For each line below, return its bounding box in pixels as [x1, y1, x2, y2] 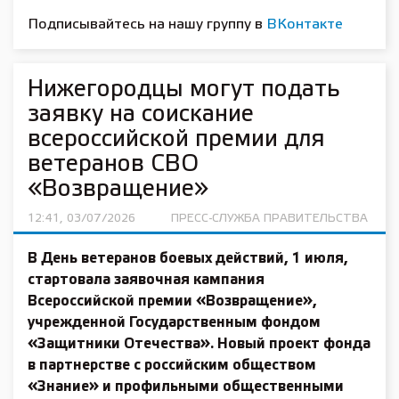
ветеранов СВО [28, 154, 199, 175]
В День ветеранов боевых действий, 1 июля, [28, 252, 348, 265]
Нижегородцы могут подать [28, 79, 340, 101]
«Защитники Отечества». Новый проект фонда [28, 338, 370, 351]
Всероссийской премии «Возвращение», [28, 295, 317, 308]
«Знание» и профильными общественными [28, 380, 344, 394]
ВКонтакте [266, 18, 343, 31]
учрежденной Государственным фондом [28, 316, 321, 330]
